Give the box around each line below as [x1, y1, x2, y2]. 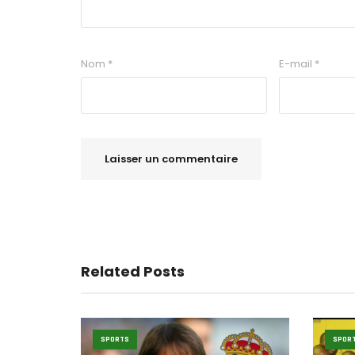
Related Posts [81, 261, 185, 281]
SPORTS [101, 334, 129, 344]
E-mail [279, 55, 315, 71]
